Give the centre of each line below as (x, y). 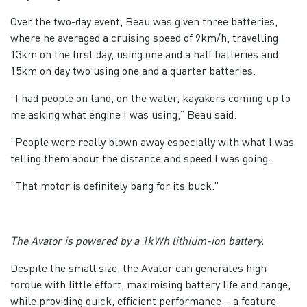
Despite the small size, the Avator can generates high (138, 267)
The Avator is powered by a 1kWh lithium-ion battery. (137, 240)
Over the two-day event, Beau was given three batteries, (144, 21)
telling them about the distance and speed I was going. (140, 158)
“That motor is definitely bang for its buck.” (114, 185)
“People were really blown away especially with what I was (152, 141)
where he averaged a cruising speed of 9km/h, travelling (144, 37)
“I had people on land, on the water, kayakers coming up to (150, 97)
